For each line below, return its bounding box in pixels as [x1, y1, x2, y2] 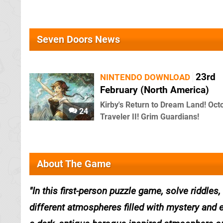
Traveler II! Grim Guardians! [100, 112, 199, 121]
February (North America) [100, 84, 209, 96]
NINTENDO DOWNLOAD [100, 72, 190, 82]
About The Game [37, 158, 111, 170]
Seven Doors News [37, 33, 120, 45]
